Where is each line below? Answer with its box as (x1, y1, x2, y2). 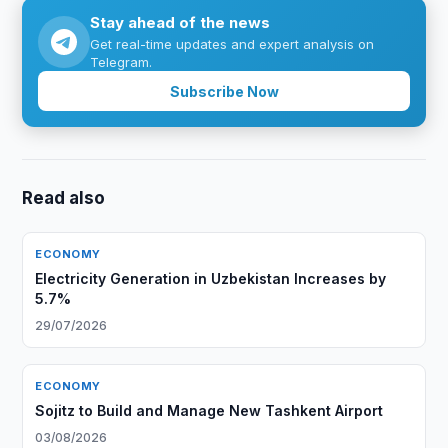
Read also (22, 188, 106, 208)
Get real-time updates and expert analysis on (90, 36, 375, 52)
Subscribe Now (169, 82, 279, 100)
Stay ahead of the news (90, 13, 271, 32)
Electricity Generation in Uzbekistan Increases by (35, 270, 387, 287)
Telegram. (90, 54, 153, 70)
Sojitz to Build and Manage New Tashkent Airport (35, 402, 384, 419)
